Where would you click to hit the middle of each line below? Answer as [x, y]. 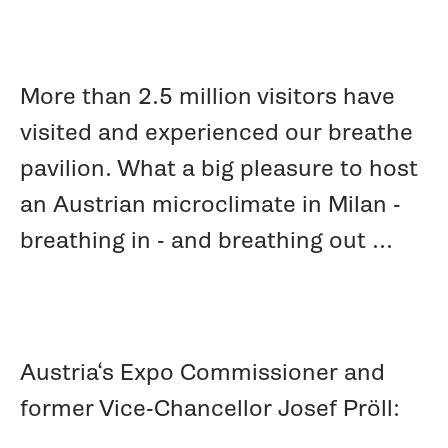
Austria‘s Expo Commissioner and [202, 371]
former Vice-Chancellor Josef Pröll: [209, 407]
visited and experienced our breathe [216, 131]
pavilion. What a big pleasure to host [218, 167]
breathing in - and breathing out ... [206, 239]
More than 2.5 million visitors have [207, 95]
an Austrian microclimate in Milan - [210, 203]
